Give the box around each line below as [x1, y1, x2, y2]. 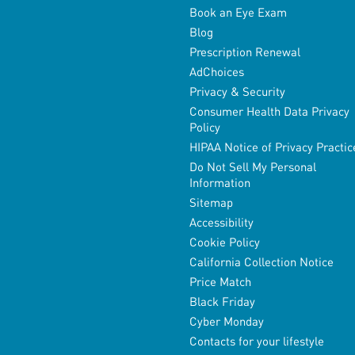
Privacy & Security [189, 83, 285, 100]
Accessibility [189, 214, 254, 231]
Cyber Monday [189, 313, 264, 330]
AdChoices [189, 63, 244, 80]
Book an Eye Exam [189, 4, 287, 21]
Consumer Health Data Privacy [189, 103, 349, 120]
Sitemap [189, 194, 233, 211]
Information [189, 174, 250, 191]
